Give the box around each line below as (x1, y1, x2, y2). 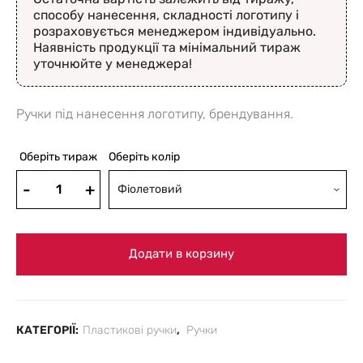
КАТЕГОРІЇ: (16, 322, 79, 337)
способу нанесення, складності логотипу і (33, 6, 299, 23)
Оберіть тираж (19, 149, 97, 164)
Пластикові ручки (83, 322, 177, 337)
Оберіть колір (109, 149, 180, 164)
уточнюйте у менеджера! (33, 55, 192, 71)
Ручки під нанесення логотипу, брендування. (16, 105, 293, 122)
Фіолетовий (117, 181, 182, 196)
